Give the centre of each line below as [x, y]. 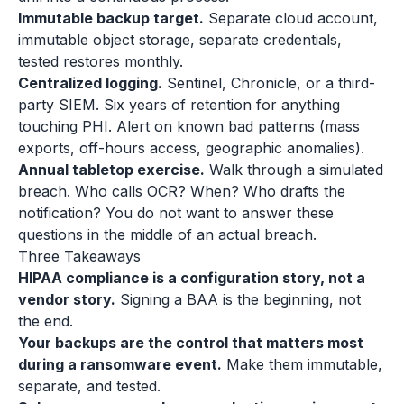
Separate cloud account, [291, 18]
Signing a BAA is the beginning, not [238, 299]
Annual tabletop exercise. [111, 170]
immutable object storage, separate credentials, [180, 40]
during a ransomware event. [120, 364]
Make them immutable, [302, 364]
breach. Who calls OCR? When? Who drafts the [182, 191]
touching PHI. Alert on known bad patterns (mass [189, 126]
